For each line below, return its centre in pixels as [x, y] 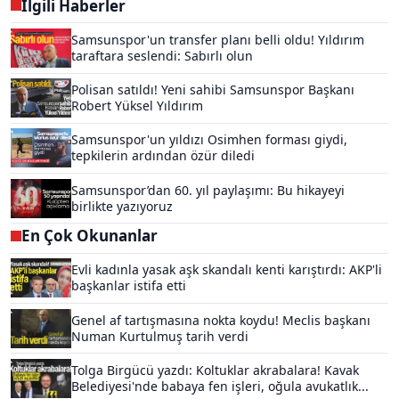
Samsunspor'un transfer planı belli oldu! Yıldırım [218, 40]
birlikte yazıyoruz [122, 206]
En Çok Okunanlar [90, 236]
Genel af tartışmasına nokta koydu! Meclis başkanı [221, 320]
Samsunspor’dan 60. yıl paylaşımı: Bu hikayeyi [208, 190]
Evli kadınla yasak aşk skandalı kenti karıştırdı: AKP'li [227, 270]
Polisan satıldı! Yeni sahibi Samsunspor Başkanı [213, 90]
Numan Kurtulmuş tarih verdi [160, 336]
